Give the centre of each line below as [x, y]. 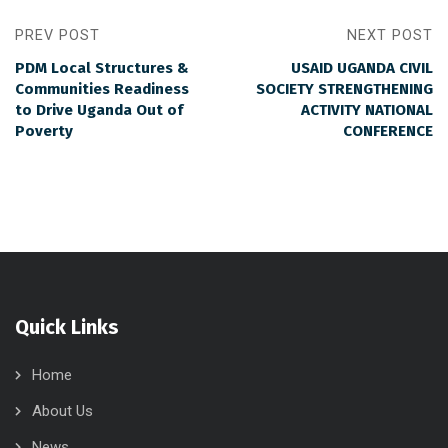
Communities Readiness [102, 89]
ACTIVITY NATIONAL [367, 110]
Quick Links [67, 327]
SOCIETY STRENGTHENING [344, 89]
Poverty [44, 131]
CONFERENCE [388, 131]
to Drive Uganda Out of [99, 110]
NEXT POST [390, 35]
